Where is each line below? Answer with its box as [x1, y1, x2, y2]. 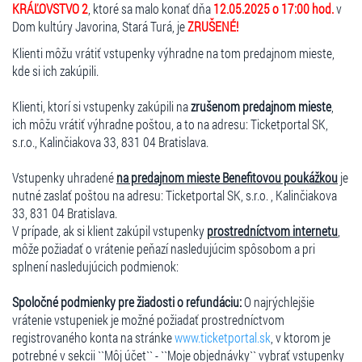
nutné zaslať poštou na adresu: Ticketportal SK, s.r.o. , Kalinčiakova [12, 186, 337, 204]
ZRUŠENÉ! [187, 17, 238, 35]
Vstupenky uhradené [12, 168, 116, 186]
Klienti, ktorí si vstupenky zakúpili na [12, 97, 191, 115]
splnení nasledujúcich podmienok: [12, 257, 179, 275]
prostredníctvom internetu [207, 221, 338, 239]
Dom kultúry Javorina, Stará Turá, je [12, 17, 187, 35]
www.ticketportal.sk [175, 328, 271, 346]
